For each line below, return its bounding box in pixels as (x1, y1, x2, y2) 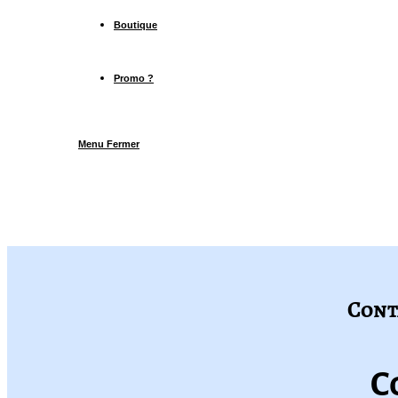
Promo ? (114, 73, 154, 84)
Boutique (114, 20, 157, 30)
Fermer (107, 139, 139, 149)
